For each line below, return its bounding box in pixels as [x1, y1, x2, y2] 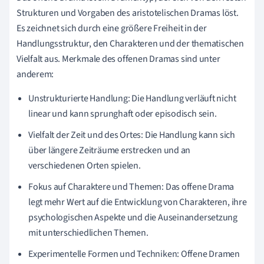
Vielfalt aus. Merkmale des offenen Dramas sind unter [16, 52, 220, 65]
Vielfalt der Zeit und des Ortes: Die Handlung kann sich [28, 128, 235, 141]
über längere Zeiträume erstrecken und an [28, 143, 191, 157]
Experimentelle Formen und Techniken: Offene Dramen [28, 247, 240, 260]
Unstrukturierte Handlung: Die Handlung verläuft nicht [28, 91, 236, 105]
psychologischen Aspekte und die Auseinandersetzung [28, 210, 237, 224]
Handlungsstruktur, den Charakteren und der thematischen [16, 37, 244, 50]
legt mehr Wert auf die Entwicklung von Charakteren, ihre [28, 195, 247, 209]
